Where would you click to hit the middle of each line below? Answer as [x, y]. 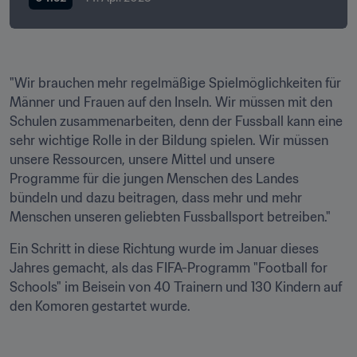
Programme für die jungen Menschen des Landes [154, 178]
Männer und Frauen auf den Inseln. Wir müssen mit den [171, 102]
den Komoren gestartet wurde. [102, 306]
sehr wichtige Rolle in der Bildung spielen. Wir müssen [169, 140]
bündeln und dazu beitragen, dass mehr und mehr [156, 198]
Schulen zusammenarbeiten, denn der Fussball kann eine [176, 121]
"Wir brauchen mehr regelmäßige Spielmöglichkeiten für [175, 83]
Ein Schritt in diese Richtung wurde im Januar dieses [164, 249]
